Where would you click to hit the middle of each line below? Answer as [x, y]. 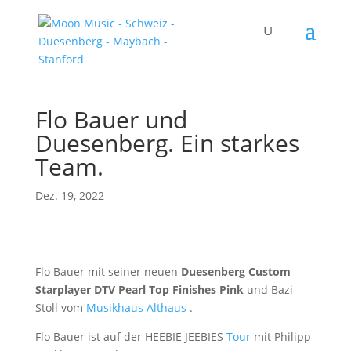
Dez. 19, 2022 [69, 195]
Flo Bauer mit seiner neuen [108, 271]
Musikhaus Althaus [138, 308]
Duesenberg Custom [235, 271]
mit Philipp [280, 337]
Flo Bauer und [111, 119]
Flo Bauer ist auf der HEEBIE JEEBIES [130, 337]
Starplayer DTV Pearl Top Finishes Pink [139, 289]
